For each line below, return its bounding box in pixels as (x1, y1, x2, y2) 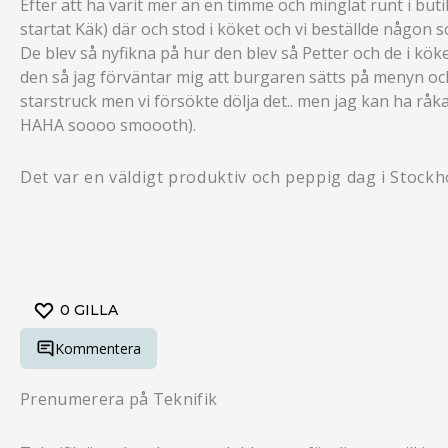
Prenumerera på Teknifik (20, 388, 218, 411)
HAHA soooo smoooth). (20, 114, 196, 137)
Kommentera (55, 338, 142, 358)
